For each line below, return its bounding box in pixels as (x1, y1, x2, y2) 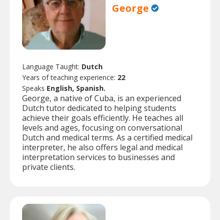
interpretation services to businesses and (22, 152, 175, 163)
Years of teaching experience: (22, 73, 117, 82)
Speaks (22, 83, 47, 93)
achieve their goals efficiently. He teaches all (22, 112, 183, 124)
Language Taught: (22, 62, 82, 72)
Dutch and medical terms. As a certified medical (22, 132, 192, 143)
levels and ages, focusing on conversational (22, 122, 182, 134)
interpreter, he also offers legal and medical (22, 142, 183, 153)
